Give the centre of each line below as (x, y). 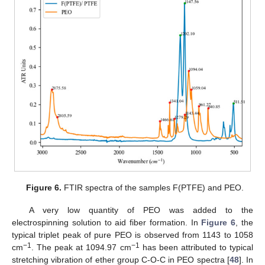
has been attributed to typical (196, 248)
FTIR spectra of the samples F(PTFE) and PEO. (153, 188)
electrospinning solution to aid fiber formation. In (107, 223)
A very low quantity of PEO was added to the (141, 210)
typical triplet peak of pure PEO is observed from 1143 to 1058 (132, 235)
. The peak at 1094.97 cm (81, 248)
